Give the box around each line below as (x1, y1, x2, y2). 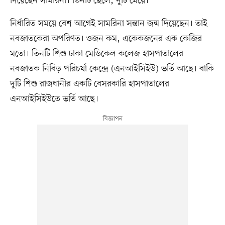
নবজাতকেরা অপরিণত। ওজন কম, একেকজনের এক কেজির (10, 32, 202, 45)
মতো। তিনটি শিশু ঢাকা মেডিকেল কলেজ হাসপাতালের (10, 47, 183, 60)
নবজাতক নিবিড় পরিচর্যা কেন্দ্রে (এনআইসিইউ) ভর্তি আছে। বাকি (10, 62, 214, 75)
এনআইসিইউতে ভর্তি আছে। (10, 92, 98, 105)
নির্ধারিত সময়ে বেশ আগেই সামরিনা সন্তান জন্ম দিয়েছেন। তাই (10, 17, 207, 30)
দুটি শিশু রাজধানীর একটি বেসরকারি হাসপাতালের (10, 77, 169, 90)
